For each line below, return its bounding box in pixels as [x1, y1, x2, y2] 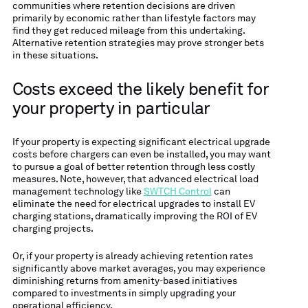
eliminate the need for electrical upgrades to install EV [12, 197, 255, 209]
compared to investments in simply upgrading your [12, 287, 236, 298]
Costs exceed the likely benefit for [12, 79, 268, 100]
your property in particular [12, 98, 210, 119]
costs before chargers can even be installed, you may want [12, 148, 271, 159]
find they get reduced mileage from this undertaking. [12, 25, 245, 36]
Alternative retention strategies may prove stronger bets [12, 37, 264, 49]
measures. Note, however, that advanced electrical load [12, 173, 258, 184]
